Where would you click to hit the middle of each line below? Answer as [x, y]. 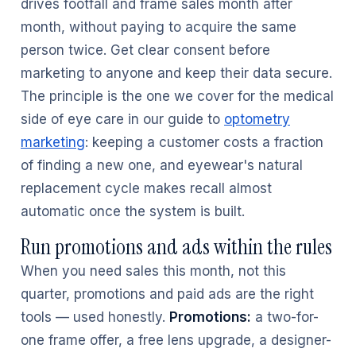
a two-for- [285, 317]
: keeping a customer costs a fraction [204, 142]
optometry [257, 119]
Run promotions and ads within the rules [176, 247]
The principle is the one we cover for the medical [177, 96]
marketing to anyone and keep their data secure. [176, 73]
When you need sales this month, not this [153, 271]
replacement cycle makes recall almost [146, 188]
